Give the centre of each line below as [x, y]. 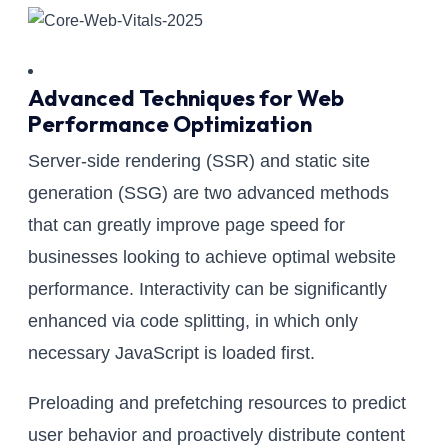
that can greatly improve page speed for [186, 225]
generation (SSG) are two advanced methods [208, 193]
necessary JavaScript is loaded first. [171, 353]
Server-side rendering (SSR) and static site [199, 161]
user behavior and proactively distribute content [216, 435]
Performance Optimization [170, 124]
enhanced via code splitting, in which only [193, 321]
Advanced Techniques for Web [186, 98]
